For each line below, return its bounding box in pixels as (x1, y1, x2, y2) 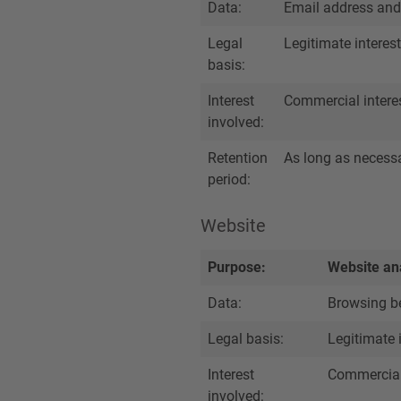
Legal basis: (208, 330, 284, 347)
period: (208, 171, 251, 188)
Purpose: (208, 259, 266, 276)
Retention (208, 149, 268, 166)
